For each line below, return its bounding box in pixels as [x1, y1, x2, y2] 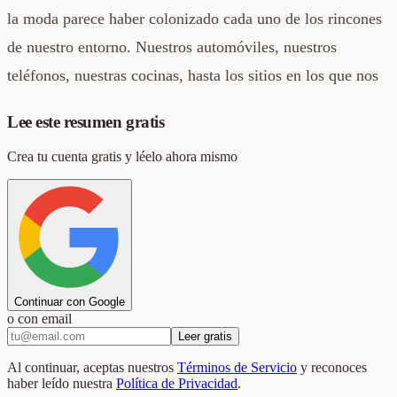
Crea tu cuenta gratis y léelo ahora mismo [7, 148, 237, 164]
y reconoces [300, 359, 367, 375]
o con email [7, 310, 72, 326]
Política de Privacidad [116, 375, 237, 391]
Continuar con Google [14, 294, 125, 308]
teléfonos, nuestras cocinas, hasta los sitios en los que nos [7, 66, 378, 84]
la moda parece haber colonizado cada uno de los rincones [7, 9, 382, 27]
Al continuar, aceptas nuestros [7, 359, 174, 375]
